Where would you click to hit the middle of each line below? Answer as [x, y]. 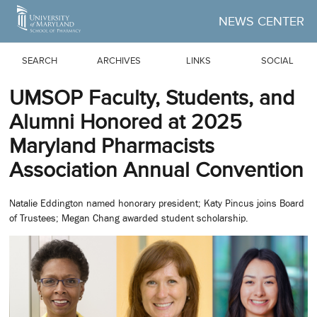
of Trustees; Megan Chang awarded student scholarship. [129, 218]
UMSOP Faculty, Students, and [152, 98]
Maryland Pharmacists [112, 146]
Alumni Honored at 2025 [126, 122]
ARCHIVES [119, 60]
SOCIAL [277, 60]
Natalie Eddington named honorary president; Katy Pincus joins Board [157, 203]
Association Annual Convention [156, 170]
